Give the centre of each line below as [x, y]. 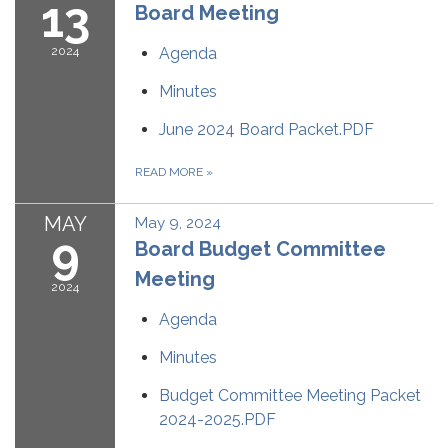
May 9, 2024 [178, 223]
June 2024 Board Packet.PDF [266, 130]
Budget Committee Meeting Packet [290, 396]
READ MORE [170, 172]
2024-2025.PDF [217, 420]
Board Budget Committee [260, 249]
